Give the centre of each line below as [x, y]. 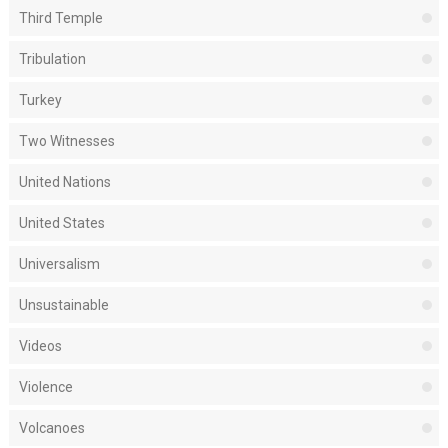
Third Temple [60, 18]
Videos [40, 346]
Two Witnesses [66, 141]
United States [61, 223]
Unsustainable [63, 305]
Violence [45, 387]
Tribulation [52, 59]
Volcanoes [51, 428]
